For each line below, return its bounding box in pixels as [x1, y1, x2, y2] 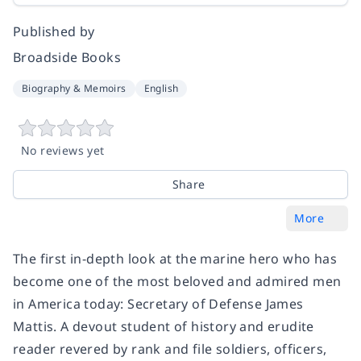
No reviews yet [21, 142, 105, 158]
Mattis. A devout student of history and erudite [13, 317, 314, 335]
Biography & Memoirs [22, 81, 127, 95]
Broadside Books [13, 48, 121, 66]
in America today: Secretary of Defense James [13, 294, 304, 313]
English [143, 81, 179, 95]
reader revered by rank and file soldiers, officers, [13, 339, 327, 358]
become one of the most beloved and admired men [13, 272, 342, 290]
